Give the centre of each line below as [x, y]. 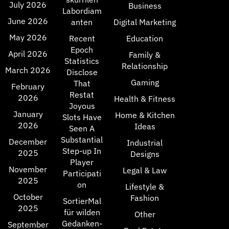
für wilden [82, 212]
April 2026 [28, 54]
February [28, 86]
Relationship [145, 66]
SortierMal [82, 201]
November [28, 169]
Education [145, 38]
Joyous [82, 106]
